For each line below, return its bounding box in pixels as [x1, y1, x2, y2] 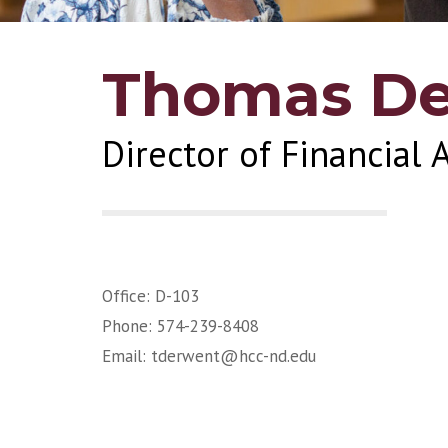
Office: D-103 [102, 284, 199, 307]
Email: [102, 344, 151, 367]
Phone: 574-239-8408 [102, 314, 259, 337]
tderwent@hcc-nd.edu [151, 344, 316, 367]
